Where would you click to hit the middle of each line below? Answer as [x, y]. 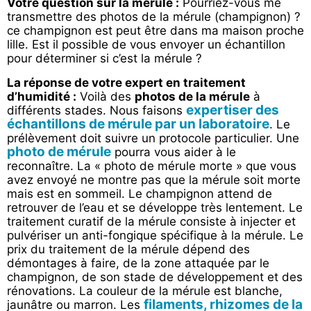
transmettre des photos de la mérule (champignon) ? [154, 17]
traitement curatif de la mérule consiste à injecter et [151, 221]
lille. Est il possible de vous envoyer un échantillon [146, 45]
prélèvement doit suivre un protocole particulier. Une [153, 138]
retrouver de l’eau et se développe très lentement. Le [155, 207]
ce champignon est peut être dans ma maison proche [155, 31]
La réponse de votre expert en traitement [126, 82]
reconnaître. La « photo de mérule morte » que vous [152, 166]
